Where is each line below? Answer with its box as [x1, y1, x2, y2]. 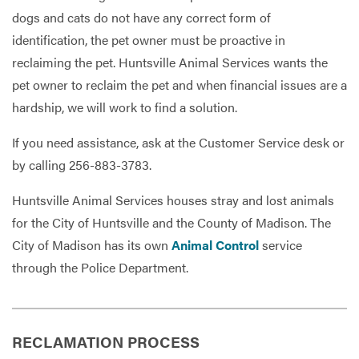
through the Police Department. [12, 258, 188, 277]
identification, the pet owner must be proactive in [12, 30, 285, 50]
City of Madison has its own [12, 236, 168, 255]
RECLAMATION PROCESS [12, 329, 200, 353]
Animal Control [168, 236, 259, 255]
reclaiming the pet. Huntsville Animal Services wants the [12, 53, 328, 72]
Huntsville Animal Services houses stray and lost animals [12, 191, 334, 210]
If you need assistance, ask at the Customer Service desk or [12, 133, 345, 152]
